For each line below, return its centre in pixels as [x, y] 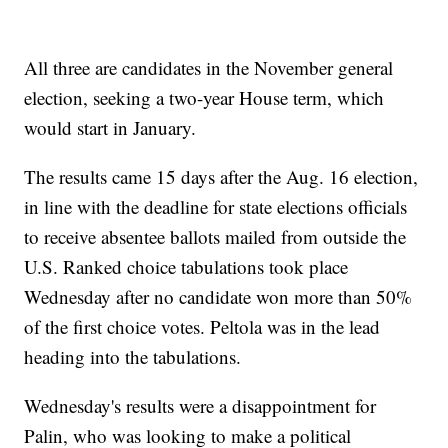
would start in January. [110, 128]
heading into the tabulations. [133, 357]
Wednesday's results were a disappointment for [200, 406]
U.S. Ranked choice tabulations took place [186, 267]
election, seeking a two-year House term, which [204, 98]
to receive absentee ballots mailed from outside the [215, 237]
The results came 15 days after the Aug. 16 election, [221, 177]
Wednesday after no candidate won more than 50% [218, 297]
